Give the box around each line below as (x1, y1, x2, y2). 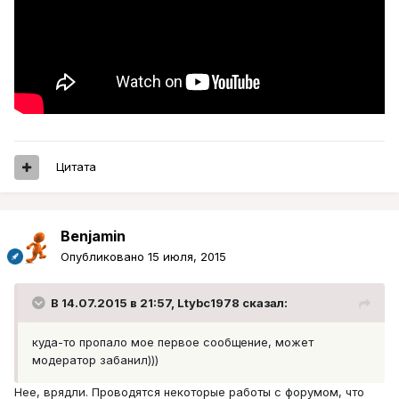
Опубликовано (61, 249, 148, 265)
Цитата (56, 159, 96, 175)
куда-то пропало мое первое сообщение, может (32, 335, 313, 350)
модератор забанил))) (32, 353, 159, 368)
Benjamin (61, 227, 126, 246)
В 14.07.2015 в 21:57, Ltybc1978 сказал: (51, 296, 288, 311)
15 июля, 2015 (148, 249, 226, 265)
